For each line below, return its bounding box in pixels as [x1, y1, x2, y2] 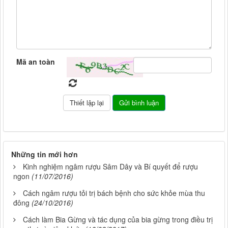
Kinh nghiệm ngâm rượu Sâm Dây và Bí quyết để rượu [23, 161, 198, 172]
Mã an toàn [16, 56, 55, 67]
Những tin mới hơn [11, 149, 78, 160]
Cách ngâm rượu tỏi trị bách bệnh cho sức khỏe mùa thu [23, 188, 205, 198]
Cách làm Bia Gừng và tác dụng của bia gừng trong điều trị [23, 214, 213, 225]
